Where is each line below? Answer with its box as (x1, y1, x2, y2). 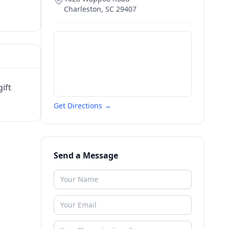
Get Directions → (54, 101, 111, 110)
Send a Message (54, 150, 118, 161)
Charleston (64, 4, 101, 14)
